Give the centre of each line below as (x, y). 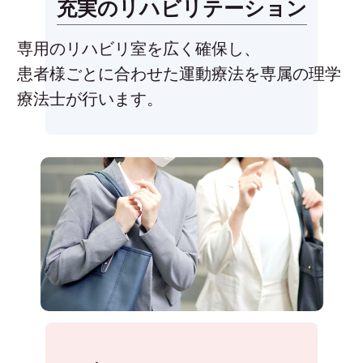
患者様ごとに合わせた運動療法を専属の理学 (179, 73)
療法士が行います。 (90, 98)
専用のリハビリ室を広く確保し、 (139, 48)
